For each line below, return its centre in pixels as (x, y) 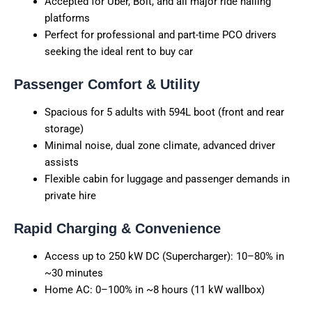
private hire (70, 195)
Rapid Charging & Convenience (117, 228)
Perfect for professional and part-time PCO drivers (160, 34)
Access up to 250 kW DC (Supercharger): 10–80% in (164, 256)
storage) (64, 128)
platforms (67, 18)
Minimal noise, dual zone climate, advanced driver (159, 145)
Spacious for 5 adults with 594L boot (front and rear (164, 112)
